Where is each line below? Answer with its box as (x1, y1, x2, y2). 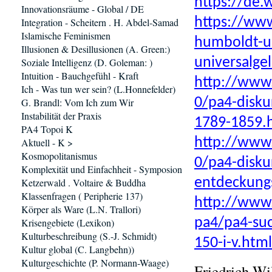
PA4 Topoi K (21, 123, 73, 135)
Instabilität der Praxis (21, 109, 101, 122)
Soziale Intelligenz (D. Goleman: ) (21, 56, 152, 69)
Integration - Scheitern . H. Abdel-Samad (21, 16, 178, 29)
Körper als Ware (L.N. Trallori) (21, 203, 141, 216)
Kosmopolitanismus (21, 149, 97, 162)
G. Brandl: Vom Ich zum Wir (21, 96, 134, 109)
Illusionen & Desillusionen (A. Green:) (21, 42, 170, 55)
